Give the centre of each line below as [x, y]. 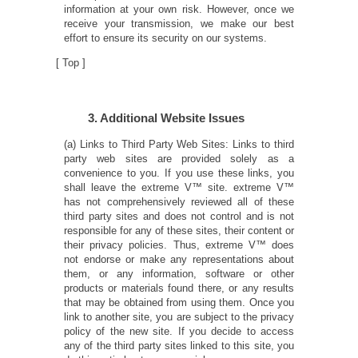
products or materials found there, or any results [179, 288]
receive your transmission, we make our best [179, 23]
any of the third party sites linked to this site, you [179, 346]
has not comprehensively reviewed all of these [179, 202]
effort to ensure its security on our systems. [165, 38]
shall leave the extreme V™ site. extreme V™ [179, 188]
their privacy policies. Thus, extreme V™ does [179, 245]
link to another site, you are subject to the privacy [179, 317]
